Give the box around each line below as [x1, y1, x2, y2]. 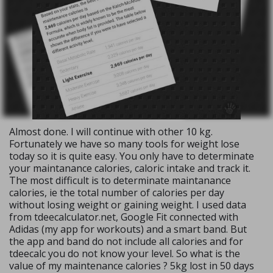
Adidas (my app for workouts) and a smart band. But [9, 222, 247, 236]
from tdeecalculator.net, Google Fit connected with [9, 210, 238, 224]
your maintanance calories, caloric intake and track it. [9, 161, 250, 175]
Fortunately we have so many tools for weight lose [9, 137, 239, 151]
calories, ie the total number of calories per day [9, 186, 224, 200]
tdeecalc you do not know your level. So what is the [9, 247, 240, 261]
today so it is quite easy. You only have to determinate [9, 149, 254, 163]
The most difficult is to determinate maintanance [9, 174, 231, 188]
